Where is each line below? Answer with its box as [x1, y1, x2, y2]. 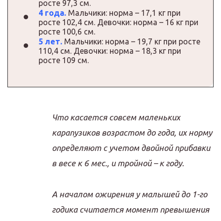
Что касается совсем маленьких [52, 112, 180, 122]
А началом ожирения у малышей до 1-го [52, 189, 207, 199]
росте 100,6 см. [38, 27, 95, 36]
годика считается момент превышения [52, 204, 209, 214]
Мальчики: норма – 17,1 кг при [66, 8, 181, 17]
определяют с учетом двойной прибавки [52, 143, 210, 152]
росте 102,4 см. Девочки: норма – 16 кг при [38, 17, 198, 27]
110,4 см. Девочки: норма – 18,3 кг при [38, 46, 181, 55]
